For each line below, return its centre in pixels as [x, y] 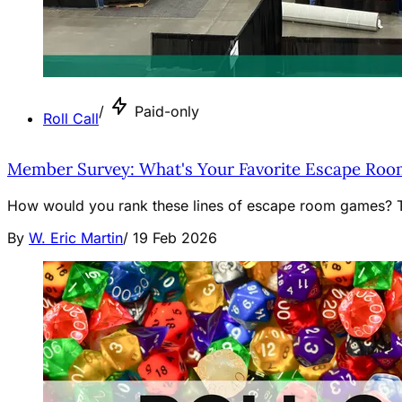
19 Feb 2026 [175, 238]
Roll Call [71, 118]
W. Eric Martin [76, 238]
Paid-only [167, 111]
